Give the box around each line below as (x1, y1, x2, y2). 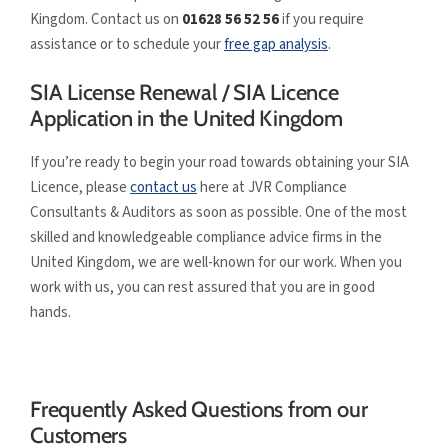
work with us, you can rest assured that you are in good (30, 276, 375, 298)
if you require (279, 9, 364, 31)
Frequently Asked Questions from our (30, 396, 368, 424)
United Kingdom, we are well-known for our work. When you (30, 251, 402, 273)
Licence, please (30, 176, 130, 198)
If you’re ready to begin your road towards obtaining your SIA (30, 151, 409, 173)
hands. (30, 301, 71, 323)
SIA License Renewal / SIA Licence (30, 78, 339, 106)
